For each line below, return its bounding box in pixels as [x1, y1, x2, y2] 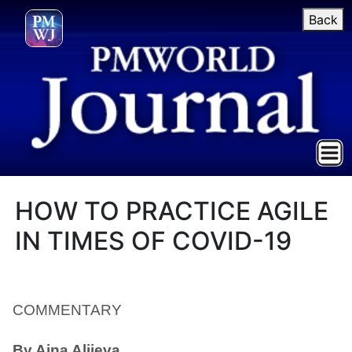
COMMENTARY [13, 302, 122, 318]
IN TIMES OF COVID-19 [15, 225, 292, 256]
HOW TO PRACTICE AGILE [15, 196, 329, 226]
